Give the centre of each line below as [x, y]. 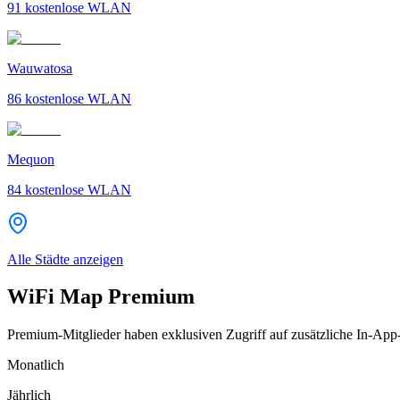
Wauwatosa [40, 68]
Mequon [31, 159]
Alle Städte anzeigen [65, 259]
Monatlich [36, 365]
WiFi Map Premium [101, 297]
